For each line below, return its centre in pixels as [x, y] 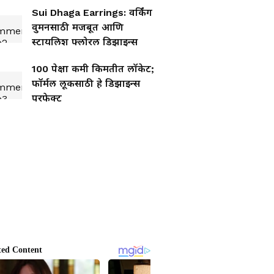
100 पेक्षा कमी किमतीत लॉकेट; [93, 69]
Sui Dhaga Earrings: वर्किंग [92, 13]
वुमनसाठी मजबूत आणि [78, 27]
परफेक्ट [47, 98]
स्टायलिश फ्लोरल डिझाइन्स [85, 42]
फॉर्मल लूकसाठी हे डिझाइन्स [86, 83]
